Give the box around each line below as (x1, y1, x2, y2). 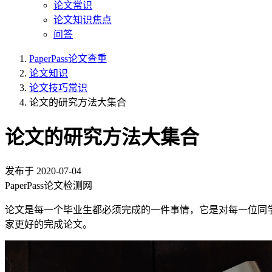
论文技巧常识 (29, 83, 87, 93)
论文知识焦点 (53, 15, 112, 25)
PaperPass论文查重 (29, 53, 107, 64)
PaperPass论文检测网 (5, 180, 92, 191)
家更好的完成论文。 (5, 219, 92, 229)
